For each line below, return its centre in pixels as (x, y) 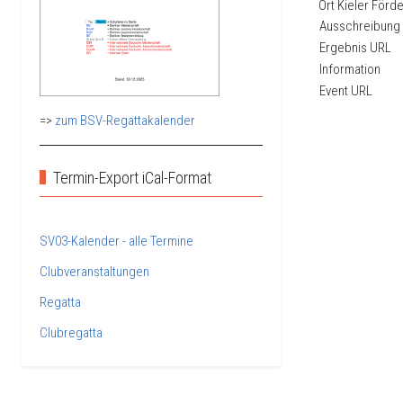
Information (350, 69)
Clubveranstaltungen (94, 271)
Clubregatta (71, 332)
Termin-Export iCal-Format (133, 177)
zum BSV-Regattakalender (125, 120)
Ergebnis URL (355, 47)
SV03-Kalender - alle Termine (116, 241)
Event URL (346, 90)
